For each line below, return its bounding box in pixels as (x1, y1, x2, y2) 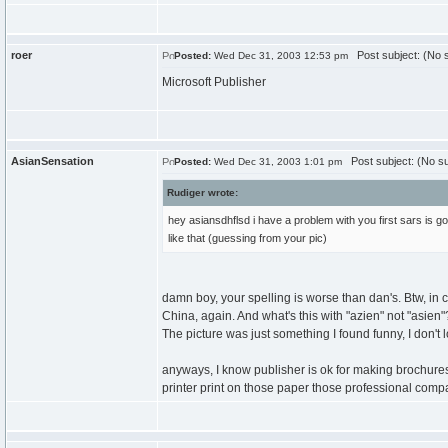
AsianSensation (11, 155, 94, 167)
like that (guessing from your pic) (168, 232, 327, 244)
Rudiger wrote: (167, 187, 238, 198)
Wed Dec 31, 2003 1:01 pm (211, 156, 342, 167)
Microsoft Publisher (162, 75, 266, 89)
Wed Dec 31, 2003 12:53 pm (211, 50, 348, 61)
